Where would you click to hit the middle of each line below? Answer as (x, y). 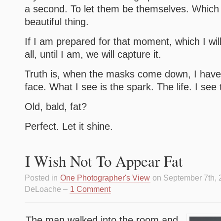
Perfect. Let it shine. (69, 126)
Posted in (42, 178)
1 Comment (90, 189)
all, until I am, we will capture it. (93, 54)
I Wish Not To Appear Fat (104, 161)
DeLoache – (47, 189)
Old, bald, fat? (56, 107)
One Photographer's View (105, 178)
